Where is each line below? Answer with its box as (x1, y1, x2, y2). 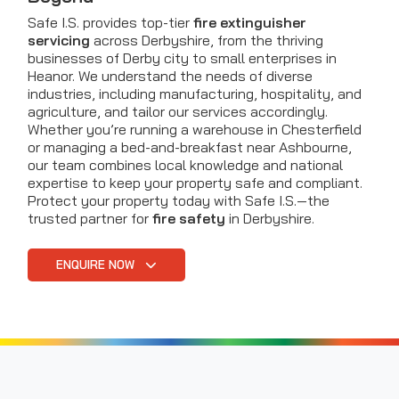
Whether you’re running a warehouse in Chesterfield (28, 119, 362, 138)
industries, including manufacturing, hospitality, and (28, 84, 362, 102)
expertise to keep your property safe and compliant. (28, 173, 362, 191)
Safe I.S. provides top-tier (28, 12, 193, 31)
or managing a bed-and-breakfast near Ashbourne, (28, 137, 352, 156)
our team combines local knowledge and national (28, 155, 343, 174)
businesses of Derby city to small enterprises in (28, 48, 337, 67)
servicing (28, 30, 90, 49)
